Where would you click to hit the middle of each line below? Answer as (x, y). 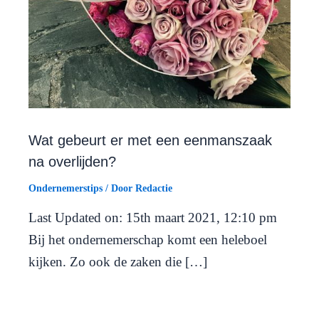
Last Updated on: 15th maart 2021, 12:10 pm (153, 218)
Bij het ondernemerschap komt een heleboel (148, 240)
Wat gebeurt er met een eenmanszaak (150, 141)
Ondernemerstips (66, 189)
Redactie (154, 189)
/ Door (119, 189)
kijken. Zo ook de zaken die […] (118, 262)
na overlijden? (72, 162)
